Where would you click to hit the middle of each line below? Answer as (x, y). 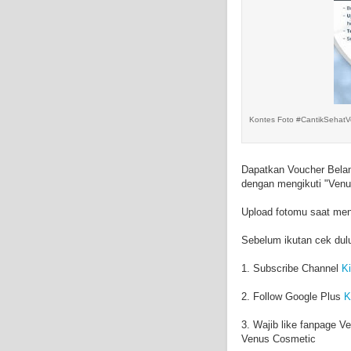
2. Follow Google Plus (293, 296)
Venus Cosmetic (279, 338)
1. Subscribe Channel (291, 268)
